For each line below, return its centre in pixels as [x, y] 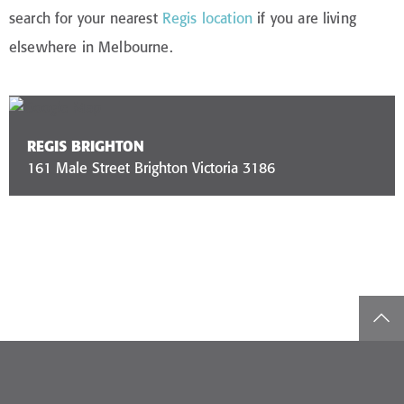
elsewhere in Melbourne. [91, 46]
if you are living [304, 18]
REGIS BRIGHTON [86, 147]
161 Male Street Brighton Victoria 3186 [151, 168]
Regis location [207, 18]
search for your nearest [86, 18]
